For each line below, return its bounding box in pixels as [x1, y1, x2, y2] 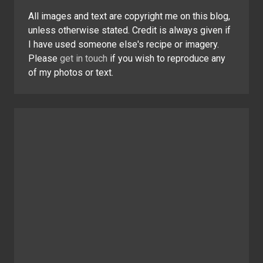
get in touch [60, 52, 107, 64]
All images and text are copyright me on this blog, [28, 10, 230, 22]
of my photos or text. [28, 66, 113, 78]
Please [28, 52, 60, 64]
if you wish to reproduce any [107, 52, 225, 64]
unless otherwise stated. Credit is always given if [28, 24, 231, 36]
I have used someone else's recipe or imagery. [28, 38, 219, 50]
